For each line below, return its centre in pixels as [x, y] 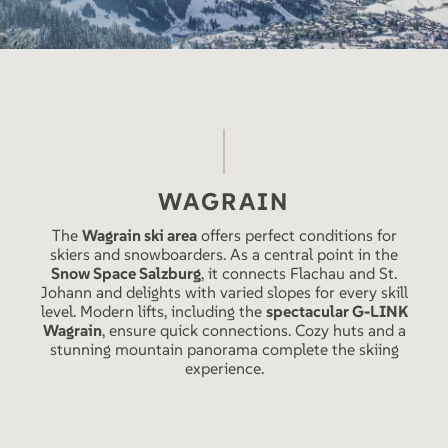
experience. [224, 368]
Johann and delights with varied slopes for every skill [224, 292]
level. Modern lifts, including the [153, 311]
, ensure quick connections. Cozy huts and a [253, 330]
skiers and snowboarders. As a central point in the [224, 254]
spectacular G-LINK [336, 311]
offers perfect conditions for [296, 235]
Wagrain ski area [139, 235]
